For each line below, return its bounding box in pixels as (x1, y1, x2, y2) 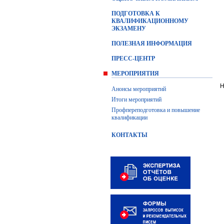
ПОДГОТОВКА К (111, 10, 160, 17)
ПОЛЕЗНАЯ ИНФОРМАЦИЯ (111, 40, 192, 47)
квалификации (111, 114, 147, 121)
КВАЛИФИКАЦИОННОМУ (111, 17, 188, 24)
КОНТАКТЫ (111, 131, 147, 138)
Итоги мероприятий (111, 96, 161, 103)
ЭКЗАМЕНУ (111, 25, 146, 32)
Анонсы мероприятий (111, 85, 166, 92)
